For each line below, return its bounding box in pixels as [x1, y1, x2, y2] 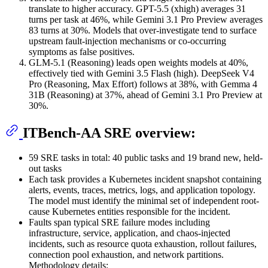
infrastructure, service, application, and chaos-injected [29, 228, 230, 239]
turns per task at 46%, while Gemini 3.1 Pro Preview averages [29, 14, 263, 25]
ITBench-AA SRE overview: [23, 124, 196, 141]
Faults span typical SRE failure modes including [29, 217, 210, 228]
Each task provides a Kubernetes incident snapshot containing [29, 174, 261, 185]
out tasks [29, 163, 62, 174]
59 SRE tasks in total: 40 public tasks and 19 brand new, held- [29, 153, 263, 163]
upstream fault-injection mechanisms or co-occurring [29, 35, 226, 46]
